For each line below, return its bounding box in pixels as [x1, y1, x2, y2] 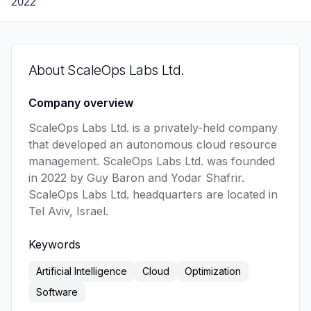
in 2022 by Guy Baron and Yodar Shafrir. [28, 171, 244, 185]
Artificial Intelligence [36, 265, 127, 277]
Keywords [28, 237, 81, 251]
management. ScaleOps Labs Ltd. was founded [28, 154, 275, 168]
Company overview [28, 96, 133, 110]
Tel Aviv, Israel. [28, 204, 112, 218]
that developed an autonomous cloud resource [28, 137, 277, 151]
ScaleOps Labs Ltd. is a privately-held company [28, 121, 278, 135]
